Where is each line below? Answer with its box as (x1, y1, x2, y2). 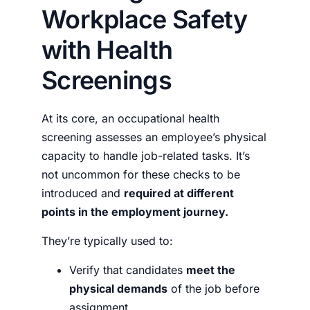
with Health (42, 35, 173, 65)
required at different (124, 186, 234, 200)
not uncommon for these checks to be (42, 167, 240, 181)
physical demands (69, 282, 167, 295)
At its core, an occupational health (42, 111, 219, 125)
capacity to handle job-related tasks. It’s (42, 149, 250, 163)
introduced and (42, 186, 124, 200)
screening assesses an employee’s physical (42, 130, 266, 144)
